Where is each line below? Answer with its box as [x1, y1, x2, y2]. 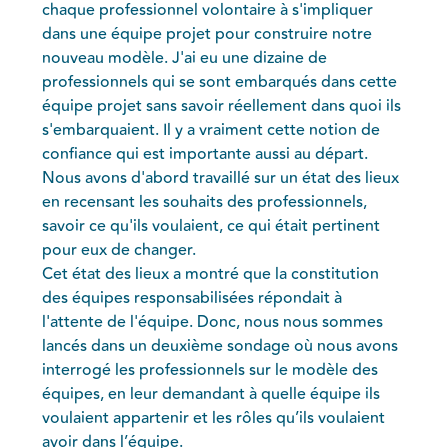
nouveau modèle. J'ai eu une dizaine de [42, 45, 328, 70]
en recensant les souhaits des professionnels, [42, 189, 368, 214]
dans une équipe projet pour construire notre [42, 21, 373, 46]
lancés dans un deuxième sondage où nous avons [42, 333, 399, 358]
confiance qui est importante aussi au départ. [42, 141, 369, 166]
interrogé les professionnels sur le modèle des [42, 357, 379, 382]
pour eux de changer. [42, 237, 197, 262]
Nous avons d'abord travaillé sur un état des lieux [42, 165, 400, 190]
